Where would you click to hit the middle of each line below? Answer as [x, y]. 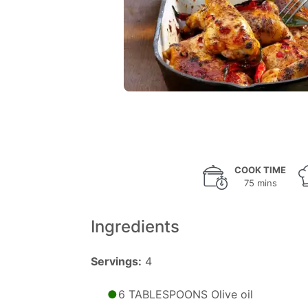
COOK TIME [260, 170]
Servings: [116, 261]
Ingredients [135, 227]
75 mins [260, 183]
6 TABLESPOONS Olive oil [186, 294]
